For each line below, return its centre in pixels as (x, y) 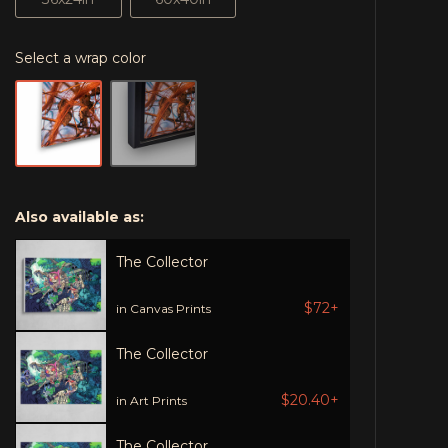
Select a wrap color (81, 58)
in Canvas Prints (164, 308)
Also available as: (80, 217)
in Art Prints (152, 400)
